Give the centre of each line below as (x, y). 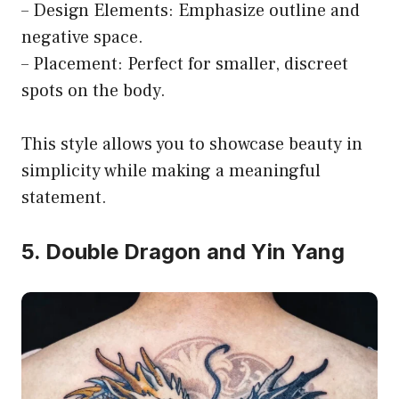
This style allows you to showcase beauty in (192, 145)
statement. (64, 198)
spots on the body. (94, 91)
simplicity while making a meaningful (171, 171)
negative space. (82, 38)
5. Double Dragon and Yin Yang (183, 252)
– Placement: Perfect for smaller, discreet (185, 65)
